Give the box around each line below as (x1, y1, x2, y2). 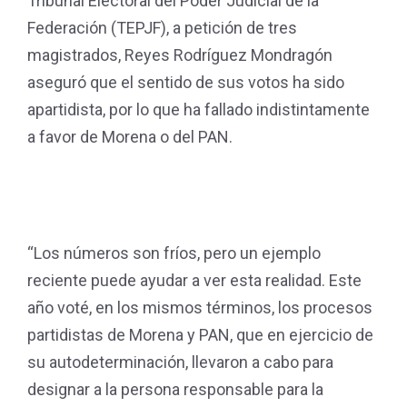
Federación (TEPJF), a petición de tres (27, 18, 297, 37)
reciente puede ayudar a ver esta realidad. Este (27, 271, 362, 290)
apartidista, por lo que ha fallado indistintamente (27, 100, 370, 119)
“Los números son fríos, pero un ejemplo (27, 243, 321, 263)
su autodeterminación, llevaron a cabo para (27, 352, 333, 372)
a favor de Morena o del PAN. (27, 127, 233, 146)
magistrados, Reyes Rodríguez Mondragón (27, 45, 333, 65)
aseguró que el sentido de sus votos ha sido (27, 73, 344, 92)
